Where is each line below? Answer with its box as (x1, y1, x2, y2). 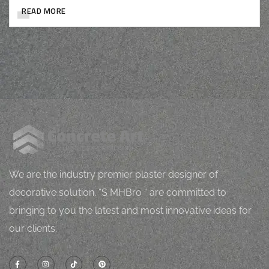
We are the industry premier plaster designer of (9, 168, 218, 180)
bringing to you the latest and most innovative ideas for (9, 204, 252, 216)
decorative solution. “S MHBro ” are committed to (9, 186, 226, 198)
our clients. (9, 222, 57, 234)
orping (55, 129, 84, 141)
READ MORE (22, 5, 66, 17)
